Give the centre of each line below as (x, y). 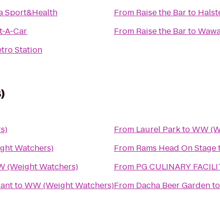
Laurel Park (158, 129)
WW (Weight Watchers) (69, 185)
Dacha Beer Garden (173, 185)
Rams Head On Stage (176, 148)
